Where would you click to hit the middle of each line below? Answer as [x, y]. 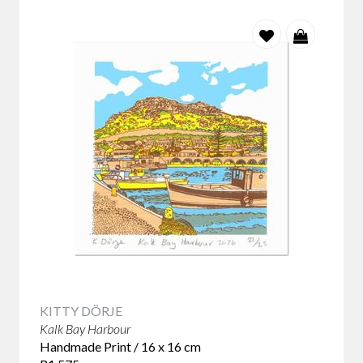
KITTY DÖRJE [81, 311]
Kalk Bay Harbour [85, 329]
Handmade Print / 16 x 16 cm [120, 346]
